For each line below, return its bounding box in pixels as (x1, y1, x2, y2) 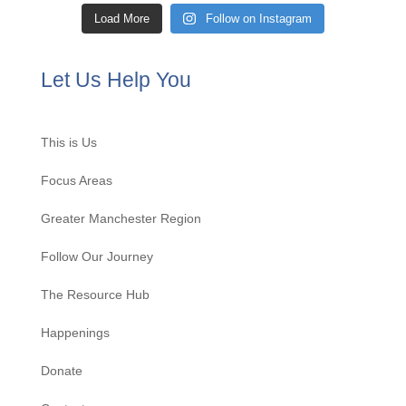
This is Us (40, 135, 97, 150)
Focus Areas (40, 173, 112, 188)
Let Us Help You (40, 68, 191, 92)
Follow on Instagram (205, 12, 312, 26)
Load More (94, 12, 150, 26)
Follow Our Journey (40, 249, 153, 265)
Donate (40, 363, 82, 379)
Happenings (40, 325, 110, 341)
